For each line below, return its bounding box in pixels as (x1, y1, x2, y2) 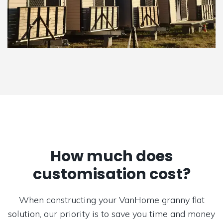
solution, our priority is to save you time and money (8, 208, 215, 220)
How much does (50, 146, 173, 167)
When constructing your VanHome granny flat (18, 194, 205, 206)
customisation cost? (32, 164, 191, 185)
